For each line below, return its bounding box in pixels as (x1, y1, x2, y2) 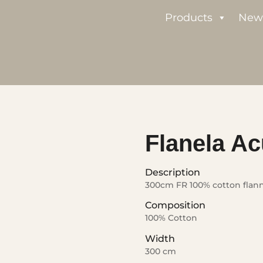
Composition (144, 200, 205, 211)
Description (144, 167, 200, 178)
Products (164, 11, 213, 24)
